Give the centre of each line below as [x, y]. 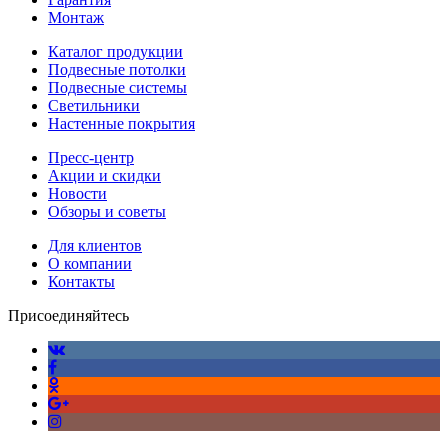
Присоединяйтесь [68, 315]
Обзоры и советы [107, 211]
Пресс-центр [91, 157]
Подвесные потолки [117, 69]
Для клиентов [95, 245]
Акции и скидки [104, 175]
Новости [77, 193]
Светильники [94, 105]
